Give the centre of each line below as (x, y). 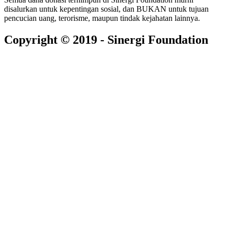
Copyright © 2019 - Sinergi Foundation (106, 40)
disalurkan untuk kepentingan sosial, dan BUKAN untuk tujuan (106, 9)
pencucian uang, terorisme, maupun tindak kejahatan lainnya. (102, 18)
